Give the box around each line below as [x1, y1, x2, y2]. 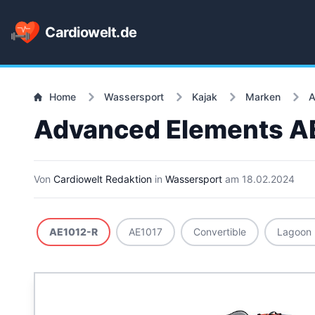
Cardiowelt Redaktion [53, 173, 152, 185]
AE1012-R [49, 226, 98, 238]
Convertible [193, 226, 246, 238]
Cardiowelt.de [45, 24, 137, 41]
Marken [245, 91, 281, 103]
